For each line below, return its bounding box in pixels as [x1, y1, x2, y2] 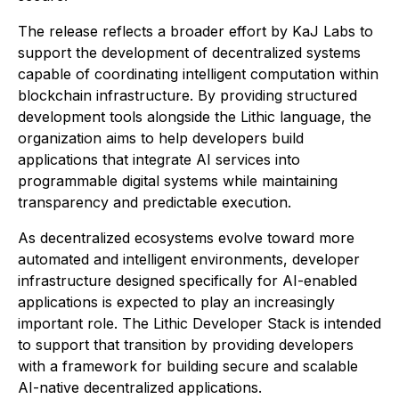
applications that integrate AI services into [18, 151, 300, 169]
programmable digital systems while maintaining [18, 172, 338, 191]
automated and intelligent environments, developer [18, 250, 360, 269]
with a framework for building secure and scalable [18, 357, 358, 376]
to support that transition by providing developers [18, 336, 354, 354]
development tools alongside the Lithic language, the [18, 108, 371, 126]
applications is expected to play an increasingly [18, 293, 335, 312]
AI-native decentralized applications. [18, 379, 262, 397]
